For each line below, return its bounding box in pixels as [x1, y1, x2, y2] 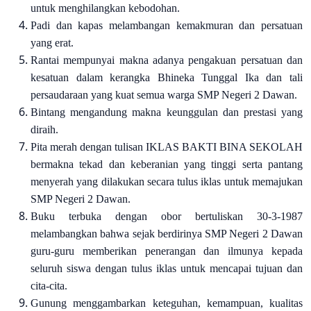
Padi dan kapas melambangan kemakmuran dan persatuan [31, 19, 303, 31]
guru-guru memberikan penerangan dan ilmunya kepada [31, 245, 303, 257]
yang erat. [31, 37, 74, 49]
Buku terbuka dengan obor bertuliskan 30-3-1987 [31, 210, 303, 222]
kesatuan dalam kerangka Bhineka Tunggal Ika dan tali [31, 72, 303, 83]
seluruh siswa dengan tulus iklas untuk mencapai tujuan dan [31, 262, 303, 274]
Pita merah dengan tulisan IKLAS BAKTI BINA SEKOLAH [31, 141, 303, 153]
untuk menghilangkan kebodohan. [31, 2, 180, 14]
